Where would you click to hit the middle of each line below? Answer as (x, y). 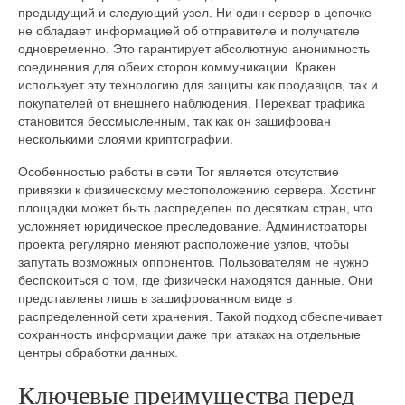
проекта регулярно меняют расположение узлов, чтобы (184, 245)
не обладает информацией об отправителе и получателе (189, 31)
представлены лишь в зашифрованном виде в (155, 299)
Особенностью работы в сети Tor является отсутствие (179, 172)
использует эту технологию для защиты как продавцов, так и (198, 85)
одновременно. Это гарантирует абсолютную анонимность (194, 49)
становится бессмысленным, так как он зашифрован (174, 122)
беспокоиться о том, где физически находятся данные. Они (195, 281)
